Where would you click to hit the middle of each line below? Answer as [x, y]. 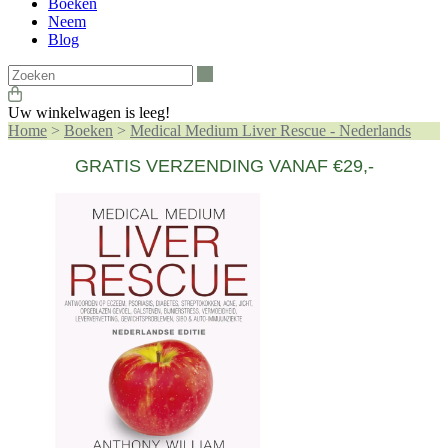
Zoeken [236, 72]
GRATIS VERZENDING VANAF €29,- [224, 166]
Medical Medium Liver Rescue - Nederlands [270, 130]
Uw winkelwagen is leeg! [89, 112]
